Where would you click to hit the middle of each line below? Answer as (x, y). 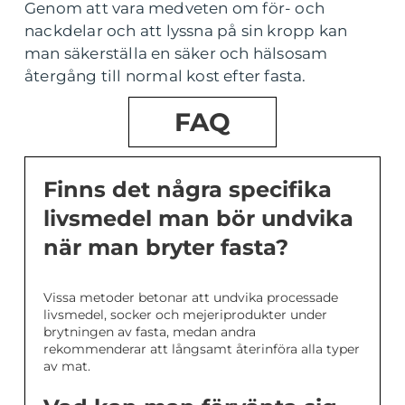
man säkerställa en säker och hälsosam (176, 53)
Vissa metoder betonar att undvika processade (191, 297)
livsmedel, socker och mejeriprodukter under (185, 315)
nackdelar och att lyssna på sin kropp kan (186, 31)
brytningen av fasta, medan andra (150, 332)
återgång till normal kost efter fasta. (165, 76)
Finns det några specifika (188, 189)
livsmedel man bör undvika (198, 218)
